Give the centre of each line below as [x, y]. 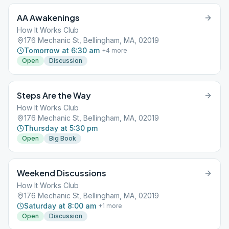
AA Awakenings [48, 18]
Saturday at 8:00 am [60, 206]
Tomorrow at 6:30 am [62, 50]
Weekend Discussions [62, 173]
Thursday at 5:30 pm [61, 128]
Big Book [63, 138]
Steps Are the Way [54, 95]
